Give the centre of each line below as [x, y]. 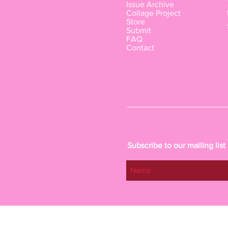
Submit [139, 30]
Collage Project [153, 13]
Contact [140, 47]
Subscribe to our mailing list [176, 145]
